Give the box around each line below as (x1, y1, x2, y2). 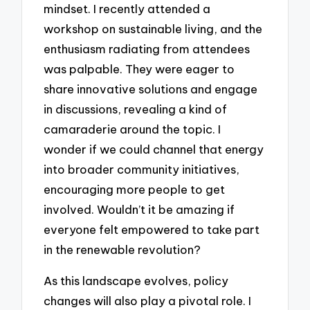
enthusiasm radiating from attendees (44, 42, 250, 57)
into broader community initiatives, (44, 162, 240, 177)
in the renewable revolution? (44, 242, 201, 257)
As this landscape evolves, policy (44, 273, 229, 288)
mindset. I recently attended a (44, 1, 211, 17)
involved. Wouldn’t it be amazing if (44, 202, 235, 217)
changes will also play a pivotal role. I (44, 293, 252, 308)
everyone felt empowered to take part (44, 222, 260, 237)
